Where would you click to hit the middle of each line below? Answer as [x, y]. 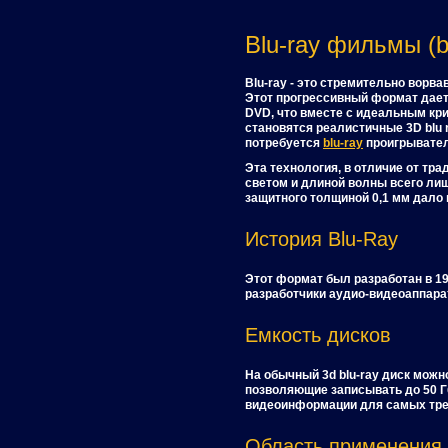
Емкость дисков [318, 335]
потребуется [284, 143]
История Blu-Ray [321, 239]
